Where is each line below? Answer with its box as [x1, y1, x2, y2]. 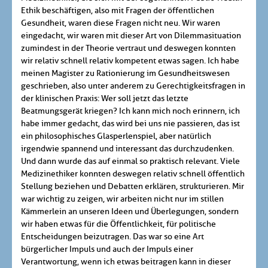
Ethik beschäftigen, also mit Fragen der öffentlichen [21, 5, 214, 16]
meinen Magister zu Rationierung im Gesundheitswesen [21, 68, 230, 79]
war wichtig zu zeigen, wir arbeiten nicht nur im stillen [21, 194, 224, 205]
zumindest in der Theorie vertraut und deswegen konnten [21, 43, 236, 54]
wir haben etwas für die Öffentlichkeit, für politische [21, 219, 216, 230]
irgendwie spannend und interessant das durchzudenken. [21, 144, 234, 154]
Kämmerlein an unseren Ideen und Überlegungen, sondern [21, 206, 239, 217]
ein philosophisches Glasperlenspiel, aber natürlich [21, 131, 211, 142]
